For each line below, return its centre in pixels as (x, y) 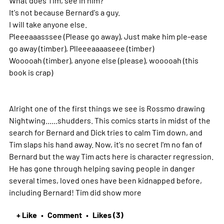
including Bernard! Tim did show (66, 192)
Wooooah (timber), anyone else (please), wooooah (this (103, 60)
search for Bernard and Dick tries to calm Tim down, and (105, 132)
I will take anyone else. (48, 24)
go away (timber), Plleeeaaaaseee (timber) (81, 48)
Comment (64, 214)
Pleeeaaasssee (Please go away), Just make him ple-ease (108, 36)
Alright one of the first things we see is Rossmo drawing (107, 108)
